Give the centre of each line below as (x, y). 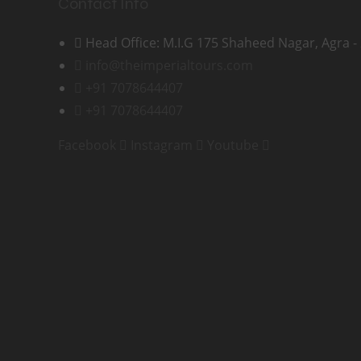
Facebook (87, 145)
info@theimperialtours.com (169, 66)
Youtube (233, 145)
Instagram (162, 145)
